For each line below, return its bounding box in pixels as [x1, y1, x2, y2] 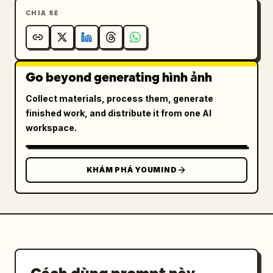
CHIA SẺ [26, 9, 59, 16]
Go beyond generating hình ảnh [26, 69, 212, 85]
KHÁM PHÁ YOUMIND [86, 165, 177, 174]
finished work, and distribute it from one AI [26, 108, 211, 118]
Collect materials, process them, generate [26, 93, 213, 104]
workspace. [26, 122, 77, 133]
